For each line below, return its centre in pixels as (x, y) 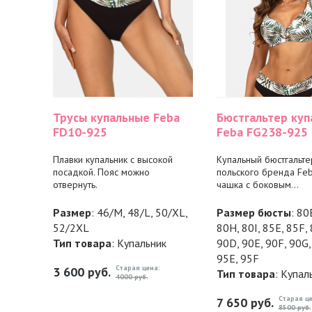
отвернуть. (75, 184)
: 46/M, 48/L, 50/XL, (139, 212)
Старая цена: (138, 267)
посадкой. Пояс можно (101, 172)
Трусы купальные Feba (116, 117)
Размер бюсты (253, 212)
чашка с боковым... (257, 184)
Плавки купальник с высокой (112, 159)
